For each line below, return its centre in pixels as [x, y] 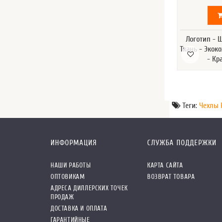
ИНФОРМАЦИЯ [74, 143]
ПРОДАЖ [62, 197]
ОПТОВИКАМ [68, 177]
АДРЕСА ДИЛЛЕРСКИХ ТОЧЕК [89, 188]
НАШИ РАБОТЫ [71, 166]
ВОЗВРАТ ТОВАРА [171, 177]
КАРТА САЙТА [165, 166]
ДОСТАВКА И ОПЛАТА [79, 209]
